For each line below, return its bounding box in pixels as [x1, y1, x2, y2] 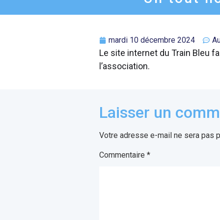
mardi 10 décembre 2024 [109, 35, 195, 45]
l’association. [99, 61, 150, 71]
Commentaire [99, 150, 147, 160]
